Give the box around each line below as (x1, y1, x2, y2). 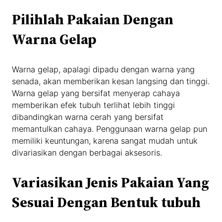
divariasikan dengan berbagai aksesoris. (12, 147, 163, 158)
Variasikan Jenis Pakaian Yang (12, 172, 210, 193)
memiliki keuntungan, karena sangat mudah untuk (12, 135, 198, 146)
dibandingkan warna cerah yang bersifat (12, 111, 164, 122)
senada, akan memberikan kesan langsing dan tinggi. (12, 76, 210, 86)
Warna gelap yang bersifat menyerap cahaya (12, 88, 180, 98)
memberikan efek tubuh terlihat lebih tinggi (12, 100, 175, 110)
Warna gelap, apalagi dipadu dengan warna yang (12, 64, 195, 74)
